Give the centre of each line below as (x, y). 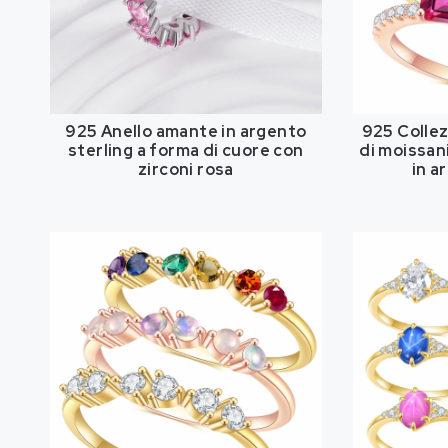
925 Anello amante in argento (186, 131)
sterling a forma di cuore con (186, 150)
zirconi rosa (185, 169)
